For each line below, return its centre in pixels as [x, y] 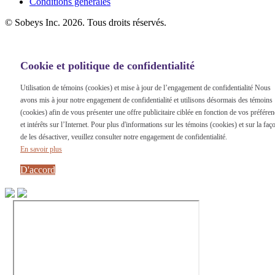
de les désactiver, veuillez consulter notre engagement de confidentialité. [124, 137]
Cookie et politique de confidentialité [107, 65]
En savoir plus [41, 149]
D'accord [38, 169]
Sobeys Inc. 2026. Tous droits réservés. [91, 22]
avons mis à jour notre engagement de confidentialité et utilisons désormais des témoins [146, 100]
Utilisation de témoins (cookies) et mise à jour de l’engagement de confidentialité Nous [145, 87]
